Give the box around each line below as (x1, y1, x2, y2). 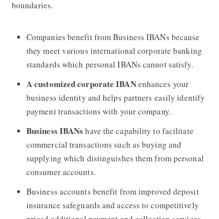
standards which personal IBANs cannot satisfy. (26, 58, 194, 70)
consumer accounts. (26, 166, 96, 177)
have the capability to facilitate (85, 125, 194, 136)
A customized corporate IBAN (26, 77, 136, 90)
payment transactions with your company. (26, 105, 171, 117)
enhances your (136, 78, 189, 89)
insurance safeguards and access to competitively (26, 199, 199, 211)
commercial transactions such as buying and (26, 138, 182, 150)
